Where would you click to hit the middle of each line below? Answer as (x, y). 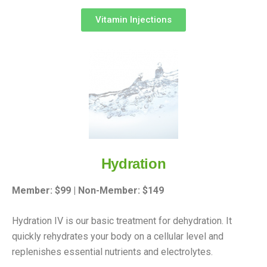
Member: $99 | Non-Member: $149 (88, 190)
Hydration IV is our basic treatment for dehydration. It (122, 221)
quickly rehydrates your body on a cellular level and (118, 236)
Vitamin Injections (133, 19)
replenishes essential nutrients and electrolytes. (112, 252)
